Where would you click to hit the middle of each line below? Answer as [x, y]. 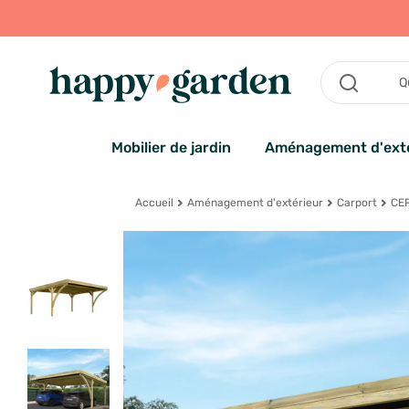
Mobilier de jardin [171, 148]
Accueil [154, 203]
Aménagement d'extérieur [256, 203]
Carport [357, 203]
